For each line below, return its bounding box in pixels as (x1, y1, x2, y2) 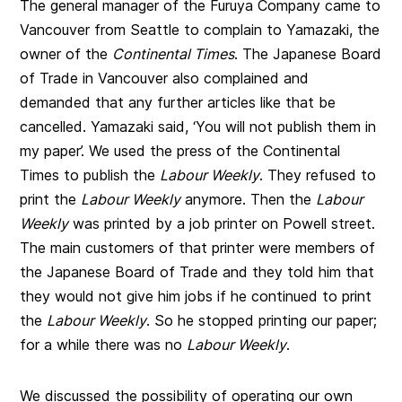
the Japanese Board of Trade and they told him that (20, 263, 375, 282)
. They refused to (259, 166, 377, 185)
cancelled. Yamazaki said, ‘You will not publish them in (20, 118, 377, 136)
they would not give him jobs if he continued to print (20, 287, 372, 306)
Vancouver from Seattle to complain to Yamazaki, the (20, 21, 380, 39)
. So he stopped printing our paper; (146, 311, 378, 330)
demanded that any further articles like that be (20, 93, 336, 112)
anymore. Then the (180, 190, 317, 209)
